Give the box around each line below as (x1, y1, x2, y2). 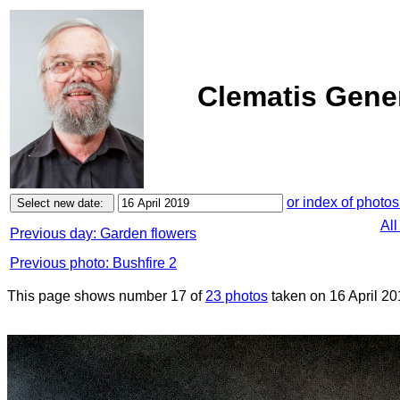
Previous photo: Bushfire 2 (10, 255, 177, 271)
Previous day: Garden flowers (10, 226, 196, 241)
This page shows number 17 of (7, 288, 205, 304)
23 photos (205, 288, 268, 304)
